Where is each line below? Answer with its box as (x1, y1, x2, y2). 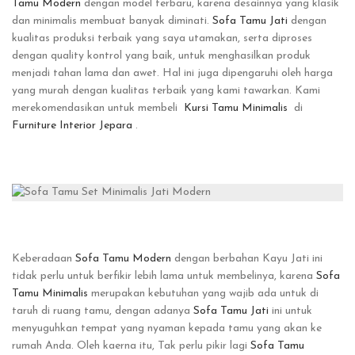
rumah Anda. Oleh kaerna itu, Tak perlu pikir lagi (12, 340, 250, 353)
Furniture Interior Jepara (12, 120, 132, 132)
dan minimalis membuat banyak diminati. (12, 15, 212, 28)
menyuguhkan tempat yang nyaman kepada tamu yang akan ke (12, 323, 322, 335)
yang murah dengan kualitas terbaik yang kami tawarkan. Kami (12, 85, 320, 97)
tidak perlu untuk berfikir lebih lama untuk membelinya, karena (12, 270, 316, 283)
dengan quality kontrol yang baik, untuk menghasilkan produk (12, 50, 311, 63)
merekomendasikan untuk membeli (12, 102, 184, 115)
